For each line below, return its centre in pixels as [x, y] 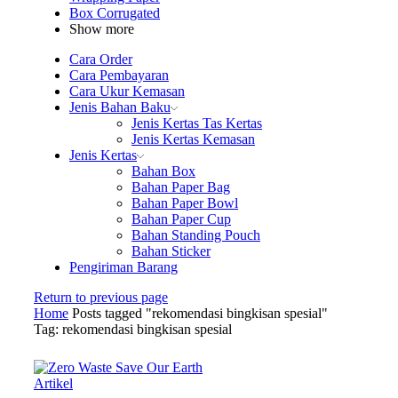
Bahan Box [163, 171]
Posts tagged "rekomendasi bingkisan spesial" [200, 313]
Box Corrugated [115, 12]
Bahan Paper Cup [181, 219]
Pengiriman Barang [123, 267]
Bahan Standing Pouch [196, 235]
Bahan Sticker [171, 251]
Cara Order [101, 59]
